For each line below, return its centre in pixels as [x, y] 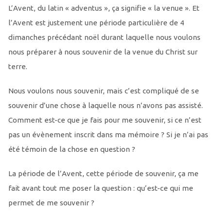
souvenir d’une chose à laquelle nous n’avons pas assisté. [105, 106]
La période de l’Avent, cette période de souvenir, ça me [103, 174]
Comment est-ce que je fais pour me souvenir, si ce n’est [105, 120]
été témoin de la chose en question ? [72, 149]
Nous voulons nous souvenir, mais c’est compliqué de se [103, 91]
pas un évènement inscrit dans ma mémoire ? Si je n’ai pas [108, 135]
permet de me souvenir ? [51, 203]
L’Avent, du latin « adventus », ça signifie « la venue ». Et [104, 8]
